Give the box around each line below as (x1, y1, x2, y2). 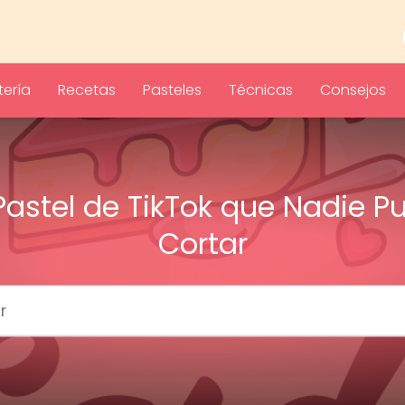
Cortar (157, 222, 248, 264)
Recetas (58, 80, 116, 100)
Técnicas (229, 80, 293, 100)
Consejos (320, 80, 386, 100)
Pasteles (143, 80, 202, 100)
